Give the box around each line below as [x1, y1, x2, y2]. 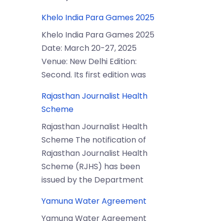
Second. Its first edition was [41, 69, 146, 80]
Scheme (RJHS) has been [41, 161, 140, 172]
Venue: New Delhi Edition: [41, 56, 137, 67]
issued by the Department [41, 174, 144, 185]
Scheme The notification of [41, 134, 146, 146]
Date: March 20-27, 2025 [41, 42, 137, 54]
